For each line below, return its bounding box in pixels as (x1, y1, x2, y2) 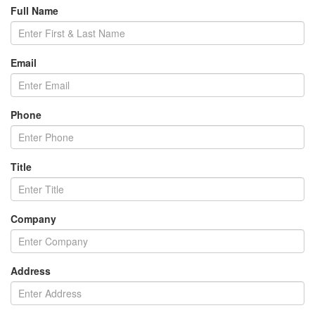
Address (11, 264, 51, 278)
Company (11, 212, 56, 226)
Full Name (11, 4, 58, 18)
